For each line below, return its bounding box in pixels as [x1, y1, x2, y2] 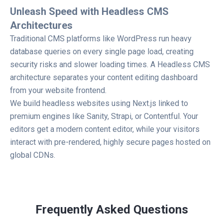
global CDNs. [10, 150, 55, 160]
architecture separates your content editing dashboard [10, 73, 198, 82]
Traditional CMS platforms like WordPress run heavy [10, 34, 192, 43]
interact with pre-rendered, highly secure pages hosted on [10, 137, 211, 147]
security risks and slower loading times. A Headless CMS [10, 60, 210, 69]
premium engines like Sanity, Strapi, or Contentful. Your [10, 111, 198, 121]
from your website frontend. [10, 86, 107, 95]
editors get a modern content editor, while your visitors [10, 124, 200, 134]
